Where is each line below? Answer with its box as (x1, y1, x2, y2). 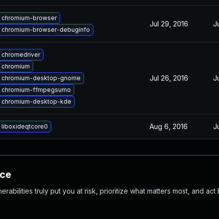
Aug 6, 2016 (150, 122, 188, 131)
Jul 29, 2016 (150, 20, 188, 28)
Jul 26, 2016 (150, 74, 188, 82)
